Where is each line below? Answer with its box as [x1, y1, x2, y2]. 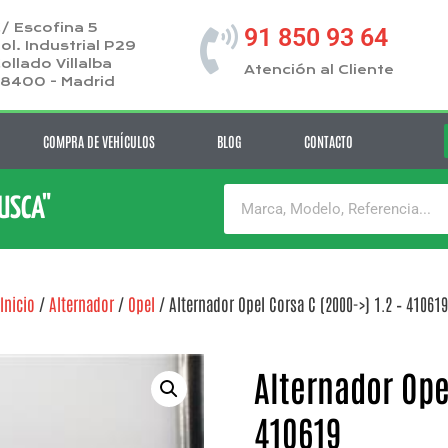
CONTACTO [303, 132, 353, 150]
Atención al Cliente [243, 62, 394, 78]
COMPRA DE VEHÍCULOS [42, 132, 155, 150]
